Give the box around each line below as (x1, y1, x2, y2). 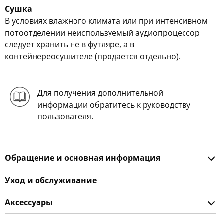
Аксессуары (5, 197, 53, 208)
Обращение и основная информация (5, 152, 160, 163)
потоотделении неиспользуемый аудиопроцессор (5, 27, 200, 38)
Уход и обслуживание (5, 175, 97, 185)
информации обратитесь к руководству (37, 99, 190, 110)
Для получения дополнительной (37, 87, 163, 98)
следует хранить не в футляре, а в (5, 39, 134, 50)
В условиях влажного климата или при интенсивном (5, 15, 208, 26)
